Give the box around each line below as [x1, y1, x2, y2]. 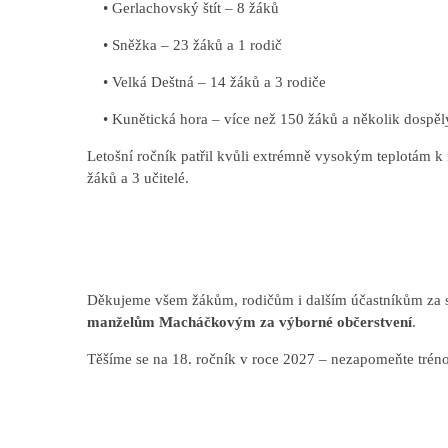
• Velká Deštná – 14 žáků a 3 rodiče [86, 73, 326, 90]
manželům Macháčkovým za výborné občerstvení [86, 314, 412, 331]
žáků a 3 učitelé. [86, 169, 189, 186]
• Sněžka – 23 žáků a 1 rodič [86, 36, 282, 53]
